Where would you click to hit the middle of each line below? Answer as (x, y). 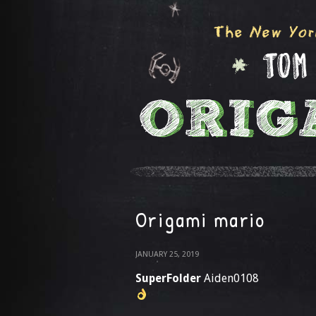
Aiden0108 (230, 278)
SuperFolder (168, 278)
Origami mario (201, 219)
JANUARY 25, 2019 (167, 254)
